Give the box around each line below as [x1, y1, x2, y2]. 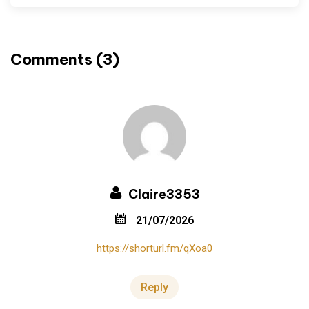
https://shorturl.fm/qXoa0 [97, 241, 212, 255]
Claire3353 [125, 186, 200, 202]
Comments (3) [10, 49, 119, 69]
